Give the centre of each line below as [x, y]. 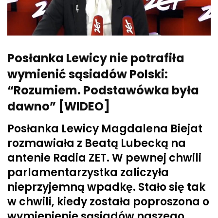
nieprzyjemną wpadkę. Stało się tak [106, 187]
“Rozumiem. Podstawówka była [103, 91]
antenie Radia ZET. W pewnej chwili [104, 158]
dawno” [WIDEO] [59, 107]
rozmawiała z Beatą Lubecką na [97, 144]
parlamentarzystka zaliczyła [88, 173]
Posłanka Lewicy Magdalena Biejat [105, 129]
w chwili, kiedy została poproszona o [108, 202]
